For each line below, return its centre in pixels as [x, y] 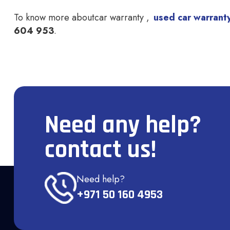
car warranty [120, 17]
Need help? [101, 179]
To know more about [54, 17]
